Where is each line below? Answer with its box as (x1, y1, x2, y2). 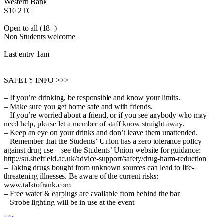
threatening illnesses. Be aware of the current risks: (4, 172, 158, 181)
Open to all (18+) (4, 24, 57, 32)
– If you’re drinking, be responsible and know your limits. (4, 93, 180, 102)
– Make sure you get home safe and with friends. (4, 102, 153, 111)
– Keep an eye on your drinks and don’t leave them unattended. (4, 128, 198, 137)
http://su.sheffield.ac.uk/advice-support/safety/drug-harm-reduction (4, 155, 206, 163)
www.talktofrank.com (4, 181, 71, 189)
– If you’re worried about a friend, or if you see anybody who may (4, 111, 207, 120)
